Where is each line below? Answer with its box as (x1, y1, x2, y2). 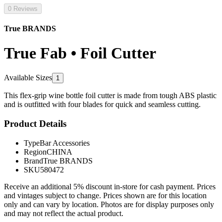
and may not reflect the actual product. (4, 209, 123, 218)
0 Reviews (8, 5, 38, 12)
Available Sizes (4, 73, 52, 82)
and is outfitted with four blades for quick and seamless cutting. (4, 100, 201, 109)
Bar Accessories (40, 138, 90, 147)
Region (24, 147, 47, 156)
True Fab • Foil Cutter (4, 44, 156, 62)
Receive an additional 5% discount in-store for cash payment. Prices (4, 182, 216, 191)
